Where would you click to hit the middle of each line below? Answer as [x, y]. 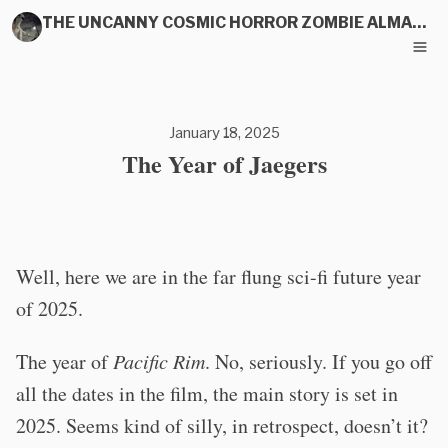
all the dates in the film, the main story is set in [207, 393]
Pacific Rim [159, 361]
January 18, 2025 [224, 132]
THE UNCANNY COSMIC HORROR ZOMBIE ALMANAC [419, 21]
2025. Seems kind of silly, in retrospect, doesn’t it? [222, 425]
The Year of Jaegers [224, 163]
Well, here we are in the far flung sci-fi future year [218, 276]
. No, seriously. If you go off [318, 361]
